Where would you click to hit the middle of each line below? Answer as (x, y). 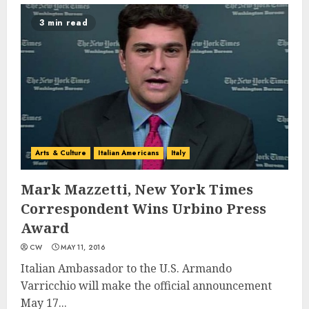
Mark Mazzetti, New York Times (137, 189)
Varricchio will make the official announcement (146, 286)
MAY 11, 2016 (83, 247)
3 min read (63, 23)
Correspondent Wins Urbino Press (143, 209)
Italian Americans (129, 153)
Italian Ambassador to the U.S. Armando (126, 268)
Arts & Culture (61, 153)
